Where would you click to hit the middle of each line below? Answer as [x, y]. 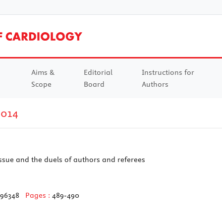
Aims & [43, 72]
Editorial [98, 72]
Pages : [39, 195]
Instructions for [168, 72]
